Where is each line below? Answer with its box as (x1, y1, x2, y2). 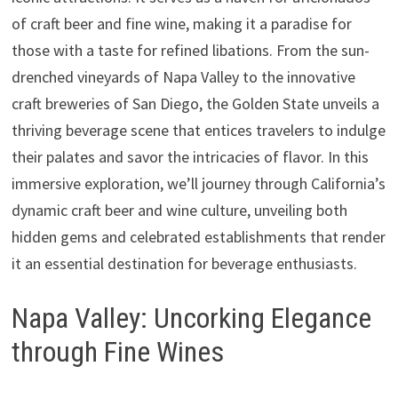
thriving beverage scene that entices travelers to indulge (11, 120, 386, 141)
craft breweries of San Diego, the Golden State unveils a (11, 93, 379, 115)
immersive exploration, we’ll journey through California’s (11, 173, 386, 195)
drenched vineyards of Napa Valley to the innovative (11, 67, 355, 88)
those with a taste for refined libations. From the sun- (11, 40, 370, 61)
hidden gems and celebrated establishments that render (11, 227, 386, 248)
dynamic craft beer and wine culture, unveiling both (11, 200, 347, 221)
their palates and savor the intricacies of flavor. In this (11, 147, 369, 168)
